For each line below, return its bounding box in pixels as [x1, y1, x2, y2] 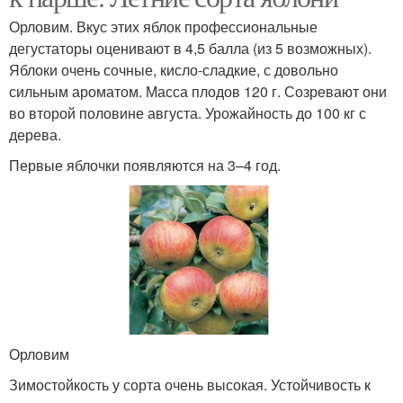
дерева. [9, 124, 61, 146]
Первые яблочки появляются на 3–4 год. [9, 155, 281, 176]
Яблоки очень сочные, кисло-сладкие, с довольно [9, 59, 338, 81]
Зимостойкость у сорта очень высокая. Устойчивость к [9, 373, 371, 395]
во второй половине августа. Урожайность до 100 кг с [9, 103, 366, 124]
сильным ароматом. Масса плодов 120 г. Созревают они [9, 81, 387, 103]
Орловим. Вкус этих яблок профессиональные [9, 16, 318, 38]
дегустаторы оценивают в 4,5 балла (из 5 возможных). [9, 38, 372, 59]
